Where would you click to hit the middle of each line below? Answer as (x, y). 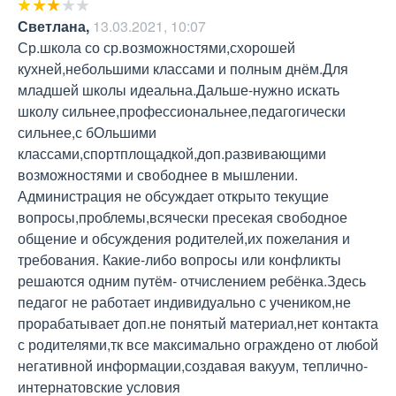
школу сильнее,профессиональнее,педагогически (182, 110)
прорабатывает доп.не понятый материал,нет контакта (198, 323)
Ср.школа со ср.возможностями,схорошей (156, 47)
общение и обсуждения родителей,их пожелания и (184, 238)
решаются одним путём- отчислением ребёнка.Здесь (192, 280)
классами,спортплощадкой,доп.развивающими (172, 153)
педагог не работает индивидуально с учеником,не (184, 301)
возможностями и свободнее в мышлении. (158, 174)
